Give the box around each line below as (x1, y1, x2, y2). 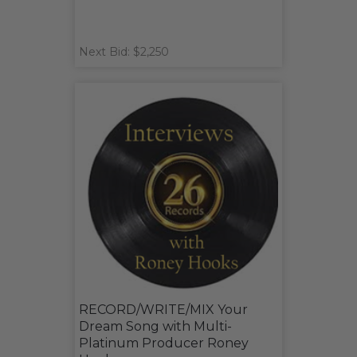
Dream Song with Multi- (79, 318, 232, 334)
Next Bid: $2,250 (79, 45, 169, 60)
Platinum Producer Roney (79, 335, 249, 351)
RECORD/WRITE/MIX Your (79, 301, 248, 317)
